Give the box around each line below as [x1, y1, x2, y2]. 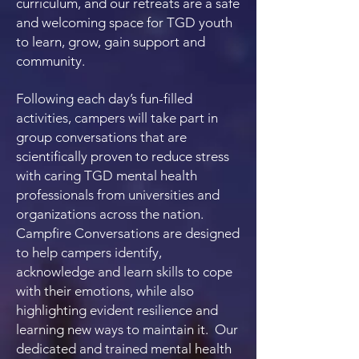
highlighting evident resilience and [16, 302, 218, 318]
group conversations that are [16, 129, 187, 145]
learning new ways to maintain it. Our [16, 321, 238, 337]
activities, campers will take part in [16, 110, 218, 126]
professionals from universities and [16, 187, 220, 203]
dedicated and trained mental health [16, 341, 232, 357]
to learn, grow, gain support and [16, 34, 205, 50]
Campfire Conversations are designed [16, 225, 240, 241]
